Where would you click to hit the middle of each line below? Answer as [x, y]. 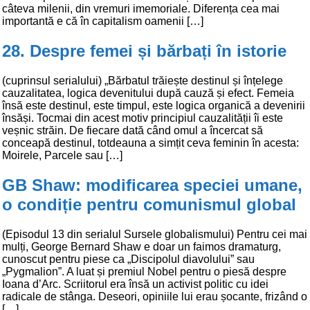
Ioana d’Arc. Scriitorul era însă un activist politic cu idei [135, 284]
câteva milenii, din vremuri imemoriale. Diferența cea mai [141, 9]
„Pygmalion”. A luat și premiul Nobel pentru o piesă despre [144, 271]
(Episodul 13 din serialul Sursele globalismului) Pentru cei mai [155, 234]
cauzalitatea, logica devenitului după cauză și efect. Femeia [148, 93]
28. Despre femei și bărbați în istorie [144, 51]
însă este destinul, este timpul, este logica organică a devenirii [154, 105]
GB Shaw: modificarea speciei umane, [152, 185]
